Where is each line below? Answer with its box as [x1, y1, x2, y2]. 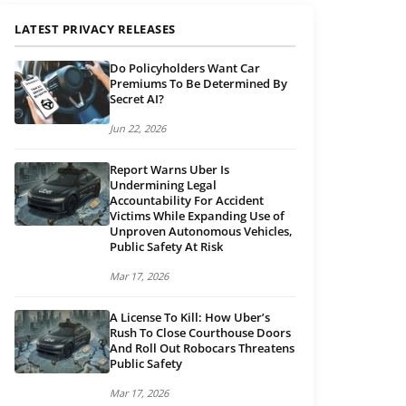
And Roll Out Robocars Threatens [110, 340, 295, 357]
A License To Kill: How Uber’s [110, 309, 270, 326]
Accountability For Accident [110, 192, 264, 209]
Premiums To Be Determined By [110, 75, 287, 92]
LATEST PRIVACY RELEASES [14, 21, 176, 38]
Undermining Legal [110, 177, 217, 194]
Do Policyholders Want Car [110, 60, 260, 77]
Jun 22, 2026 [110, 121, 166, 136]
